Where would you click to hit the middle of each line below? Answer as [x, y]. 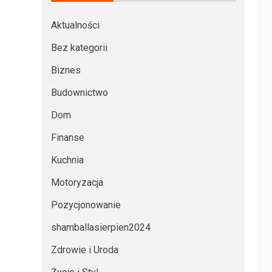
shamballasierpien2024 [100, 227]
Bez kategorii [79, 47]
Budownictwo [79, 92]
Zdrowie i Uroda [84, 250]
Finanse [67, 137]
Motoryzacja [77, 182]
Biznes [66, 70]
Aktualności [75, 25]
